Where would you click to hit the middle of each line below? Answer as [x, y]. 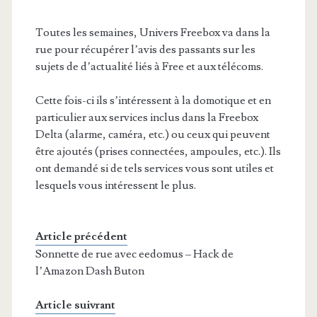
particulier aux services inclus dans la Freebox [146, 117]
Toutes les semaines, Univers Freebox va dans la [152, 32]
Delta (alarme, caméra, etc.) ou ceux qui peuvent [152, 134]
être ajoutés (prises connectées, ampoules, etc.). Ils [158, 151]
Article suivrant [75, 305]
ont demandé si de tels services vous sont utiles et [154, 168]
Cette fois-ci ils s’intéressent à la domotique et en [153, 100]
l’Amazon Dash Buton [90, 271]
